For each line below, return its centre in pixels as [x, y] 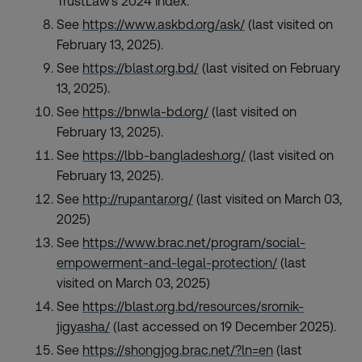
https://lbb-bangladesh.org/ [164, 156]
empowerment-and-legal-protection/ [167, 263]
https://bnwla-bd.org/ [145, 112]
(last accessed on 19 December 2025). [223, 327]
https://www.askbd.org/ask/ [164, 25]
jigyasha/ [83, 327]
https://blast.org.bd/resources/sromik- [193, 307]
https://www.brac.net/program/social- [194, 243]
